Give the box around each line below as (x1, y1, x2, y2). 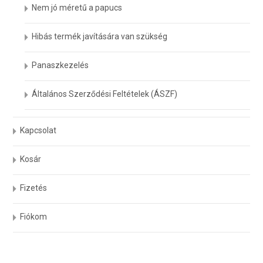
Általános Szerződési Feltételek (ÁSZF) (32, 89, 178, 99)
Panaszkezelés (32, 60, 89, 70)
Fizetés (20, 183, 48, 193)
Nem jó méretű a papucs (32, 2, 123, 12)
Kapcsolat (20, 125, 57, 135)
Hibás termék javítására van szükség (32, 31, 168, 41)
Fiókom (20, 211, 48, 221)
